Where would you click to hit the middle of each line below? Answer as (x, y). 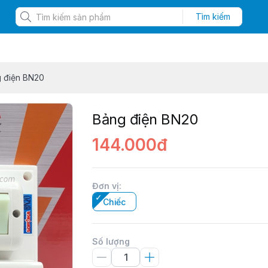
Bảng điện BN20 (145, 119)
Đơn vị (106, 186)
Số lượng (111, 241)
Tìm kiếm (213, 16)
